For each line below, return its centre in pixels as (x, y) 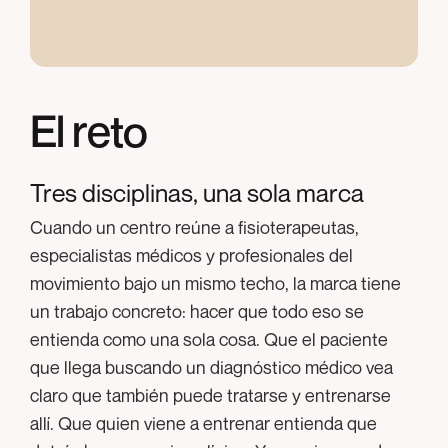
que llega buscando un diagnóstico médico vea (211, 366)
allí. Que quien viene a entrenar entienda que (203, 422)
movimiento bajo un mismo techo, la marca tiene (215, 282)
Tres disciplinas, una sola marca (197, 192)
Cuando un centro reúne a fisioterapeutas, (194, 226)
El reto (89, 130)
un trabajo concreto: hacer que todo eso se (197, 310)
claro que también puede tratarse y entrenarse (210, 394)
